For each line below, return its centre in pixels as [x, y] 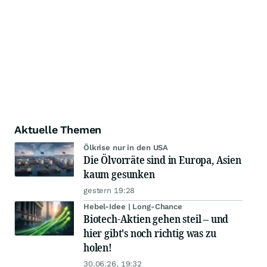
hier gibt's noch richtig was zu [150, 233]
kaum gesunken [119, 174]
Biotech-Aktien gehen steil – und [156, 219]
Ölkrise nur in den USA [126, 148]
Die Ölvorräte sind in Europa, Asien [162, 160]
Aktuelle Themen [58, 130]
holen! [98, 248]
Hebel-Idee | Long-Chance [133, 207]
